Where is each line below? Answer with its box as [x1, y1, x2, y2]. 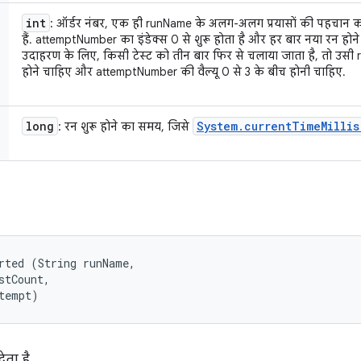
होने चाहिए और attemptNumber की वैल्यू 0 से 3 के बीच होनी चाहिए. [22, 64, 346, 79]
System [197, 118, 238, 134]
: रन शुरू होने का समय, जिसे [58, 119, 193, 134]
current [244, 118, 292, 134]
